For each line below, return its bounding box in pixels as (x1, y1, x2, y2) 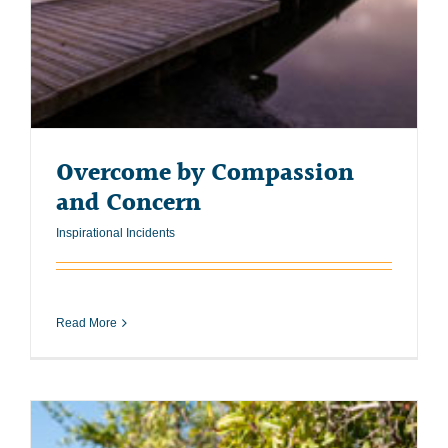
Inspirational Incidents (56, 225, 175, 240)
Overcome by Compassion (56, 153, 354, 193)
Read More (56, 315, 117, 330)
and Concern (56, 183, 201, 223)
